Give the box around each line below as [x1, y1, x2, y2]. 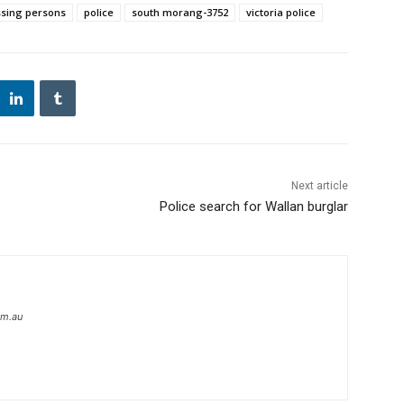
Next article [290, 179, 348, 193]
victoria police [246, 5, 316, 20]
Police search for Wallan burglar [159, 198, 348, 216]
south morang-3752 [132, 5, 228, 20]
